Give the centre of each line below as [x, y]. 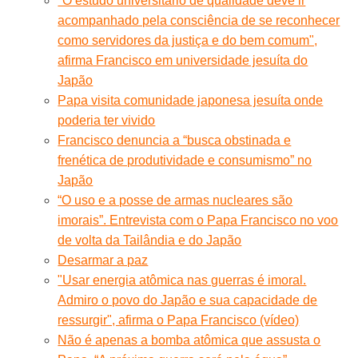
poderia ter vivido [107, 120]
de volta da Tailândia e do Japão [150, 240]
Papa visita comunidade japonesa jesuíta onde [191, 100]
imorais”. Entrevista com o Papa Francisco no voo [198, 220]
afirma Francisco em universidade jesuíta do [183, 60]
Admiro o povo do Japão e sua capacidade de [188, 300]
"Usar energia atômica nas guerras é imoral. [182, 280]
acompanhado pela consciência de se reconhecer [199, 20]
